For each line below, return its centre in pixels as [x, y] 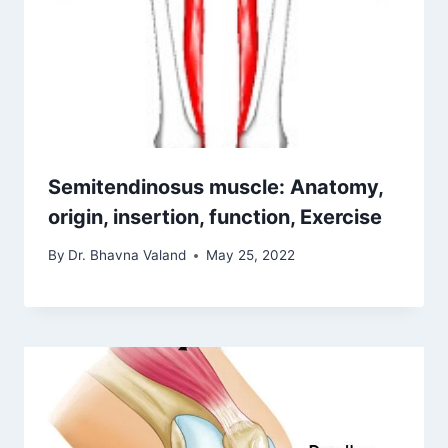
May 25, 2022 [251, 255]
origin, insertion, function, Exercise [215, 216]
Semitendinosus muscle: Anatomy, [215, 186]
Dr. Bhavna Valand [127, 255]
